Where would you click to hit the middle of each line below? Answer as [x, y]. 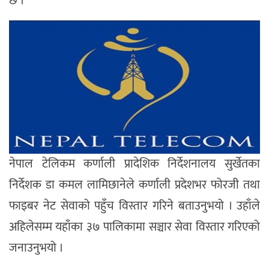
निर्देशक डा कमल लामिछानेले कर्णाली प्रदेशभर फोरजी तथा [134, 185]
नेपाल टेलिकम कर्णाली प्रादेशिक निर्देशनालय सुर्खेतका [134, 164]
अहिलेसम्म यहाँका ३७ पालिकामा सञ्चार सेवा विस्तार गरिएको [134, 227]
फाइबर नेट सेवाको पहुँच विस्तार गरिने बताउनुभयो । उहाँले [134, 206]
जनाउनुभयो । [36, 248]
